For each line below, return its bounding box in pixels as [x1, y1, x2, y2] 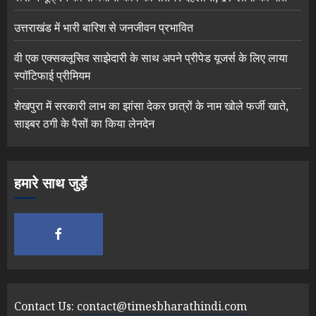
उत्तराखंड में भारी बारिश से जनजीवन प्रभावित [14, 19, 193, 35]
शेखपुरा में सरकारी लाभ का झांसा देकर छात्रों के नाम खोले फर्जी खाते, [14, 97, 288, 114]
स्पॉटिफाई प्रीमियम [14, 67, 90, 83]
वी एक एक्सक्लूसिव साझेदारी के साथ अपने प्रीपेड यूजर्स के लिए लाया [14, 49, 288, 66]
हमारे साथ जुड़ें [14, 173, 87, 194]
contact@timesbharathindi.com [77, 298, 247, 314]
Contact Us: [14, 298, 77, 314]
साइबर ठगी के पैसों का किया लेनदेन [14, 115, 154, 131]
